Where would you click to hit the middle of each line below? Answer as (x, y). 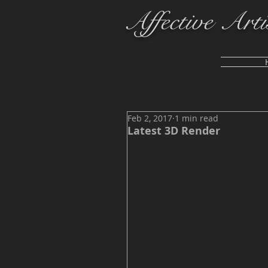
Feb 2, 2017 (150, 118)
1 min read (197, 118)
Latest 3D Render (174, 131)
